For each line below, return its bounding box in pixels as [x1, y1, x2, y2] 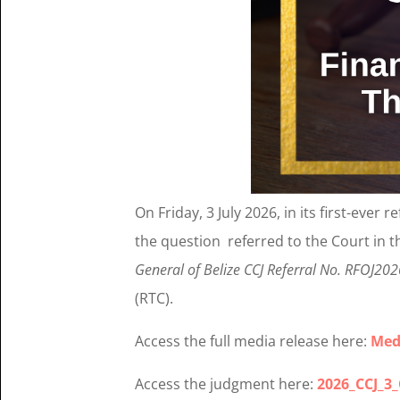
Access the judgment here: [135, 373, 318, 394]
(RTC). [135, 287, 174, 308]
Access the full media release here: [135, 330, 371, 351]
